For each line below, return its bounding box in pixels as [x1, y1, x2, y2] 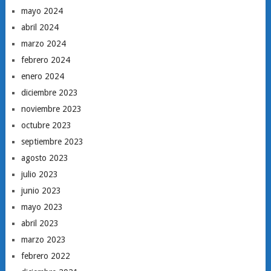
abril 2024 [21, 22, 59, 32]
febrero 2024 [21, 55, 70, 65]
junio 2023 [21, 186, 61, 195]
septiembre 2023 [21, 137, 83, 146]
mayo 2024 [21, 6, 63, 16]
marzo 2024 [21, 39, 66, 48]
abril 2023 [21, 218, 59, 228]
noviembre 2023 [21, 104, 82, 114]
